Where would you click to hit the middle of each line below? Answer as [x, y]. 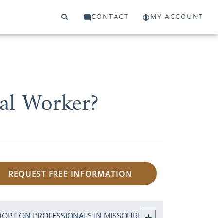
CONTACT [110, 17]
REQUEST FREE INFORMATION [70, 173]
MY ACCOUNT [177, 17]
